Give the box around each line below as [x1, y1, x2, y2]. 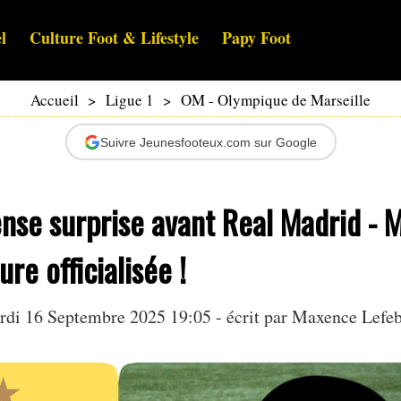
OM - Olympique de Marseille [181, 90, 371, 111]
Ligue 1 [106, 90, 154, 111]
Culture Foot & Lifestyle [30, 26, 199, 50]
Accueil [30, 90, 79, 111]
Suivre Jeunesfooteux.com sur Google [100, 134, 317, 149]
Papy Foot [222, 26, 291, 50]
